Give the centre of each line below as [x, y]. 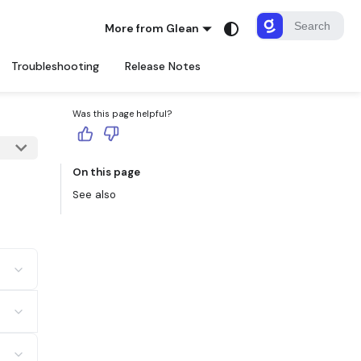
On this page [106, 172]
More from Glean [152, 28]
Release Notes [163, 66]
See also [94, 195]
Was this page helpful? [122, 114]
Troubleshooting [55, 66]
